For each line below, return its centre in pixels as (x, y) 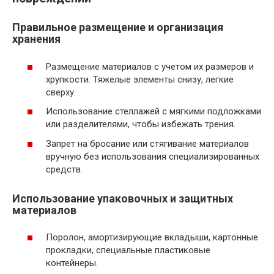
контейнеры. (72, 263)
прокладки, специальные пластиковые (128, 250)
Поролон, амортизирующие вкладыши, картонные (152, 238)
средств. (64, 169)
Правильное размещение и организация (118, 28)
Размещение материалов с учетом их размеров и (150, 66)
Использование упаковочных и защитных (123, 198)
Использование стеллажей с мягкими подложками (154, 112)
